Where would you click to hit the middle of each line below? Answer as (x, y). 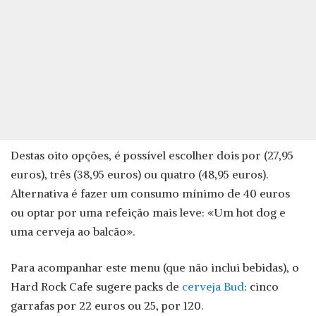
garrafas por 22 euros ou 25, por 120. (107, 305)
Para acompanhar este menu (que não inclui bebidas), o (155, 267)
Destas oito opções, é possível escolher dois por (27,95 (152, 155)
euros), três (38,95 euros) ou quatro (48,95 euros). (139, 174)
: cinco (261, 286)
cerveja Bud (213, 286)
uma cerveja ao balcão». (73, 231)
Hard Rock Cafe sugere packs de (96, 286)
